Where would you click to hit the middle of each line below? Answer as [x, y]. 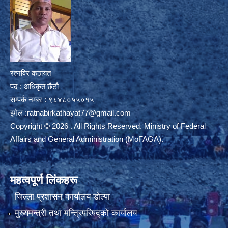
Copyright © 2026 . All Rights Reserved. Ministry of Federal [108, 126]
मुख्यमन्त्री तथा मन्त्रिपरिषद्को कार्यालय [76, 213]
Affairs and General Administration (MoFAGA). [87, 139]
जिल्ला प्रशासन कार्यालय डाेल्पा [62, 197]
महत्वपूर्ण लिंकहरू [44, 180]
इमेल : [19, 112]
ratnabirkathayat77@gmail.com [79, 112]
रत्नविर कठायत [31, 73]
